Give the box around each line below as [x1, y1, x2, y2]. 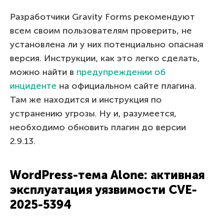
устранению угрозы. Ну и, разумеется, [10, 108, 177, 119]
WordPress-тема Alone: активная [10, 167, 205, 182]
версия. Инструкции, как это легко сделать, [10, 52, 200, 64]
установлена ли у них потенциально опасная [10, 38, 203, 50]
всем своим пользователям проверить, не [10, 25, 192, 36]
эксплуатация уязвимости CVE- [10, 182, 197, 197]
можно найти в [10, 66, 76, 77]
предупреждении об [76, 66, 166, 77]
